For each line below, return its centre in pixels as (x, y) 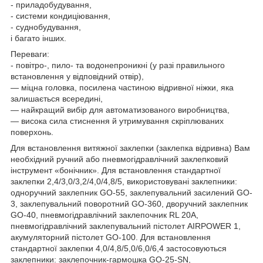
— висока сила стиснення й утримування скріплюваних (117, 121)
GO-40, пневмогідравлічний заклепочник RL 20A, (104, 215)
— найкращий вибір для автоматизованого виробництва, (120, 109)
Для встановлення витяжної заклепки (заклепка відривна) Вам (130, 148)
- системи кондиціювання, (60, 16)
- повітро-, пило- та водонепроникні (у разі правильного (118, 65)
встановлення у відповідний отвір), (77, 76)
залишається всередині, (57, 98)
